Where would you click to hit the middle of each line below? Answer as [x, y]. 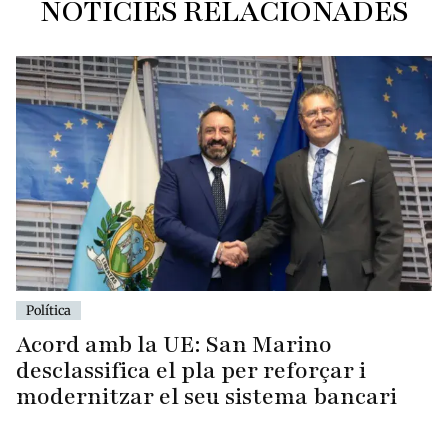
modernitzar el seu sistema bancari [206, 396]
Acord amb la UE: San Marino [174, 344]
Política [48, 309]
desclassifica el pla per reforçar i [191, 370]
